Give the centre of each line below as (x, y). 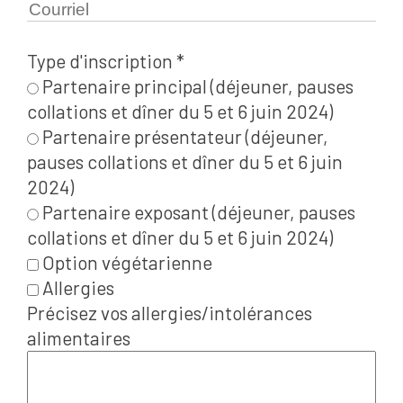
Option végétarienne (125, 263)
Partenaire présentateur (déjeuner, (184, 137)
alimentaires (79, 338)
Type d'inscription (102, 61)
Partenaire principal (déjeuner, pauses (196, 86)
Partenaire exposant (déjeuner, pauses (197, 212)
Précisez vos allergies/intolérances (170, 313)
